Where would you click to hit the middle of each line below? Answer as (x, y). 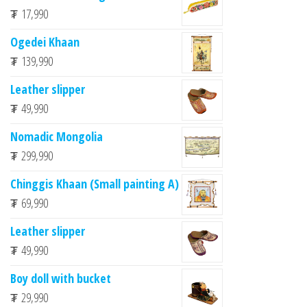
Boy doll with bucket (61, 278)
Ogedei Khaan (45, 41)
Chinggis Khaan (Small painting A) (95, 183)
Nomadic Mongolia (57, 136)
